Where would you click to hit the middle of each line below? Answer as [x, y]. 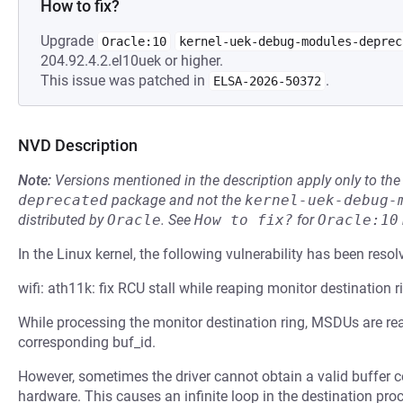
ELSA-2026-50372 [267, 81]
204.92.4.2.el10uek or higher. [132, 61]
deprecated [63, 200]
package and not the [176, 200]
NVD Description [78, 145]
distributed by [63, 220]
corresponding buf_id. [87, 342]
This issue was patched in [125, 81]
